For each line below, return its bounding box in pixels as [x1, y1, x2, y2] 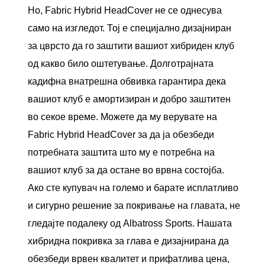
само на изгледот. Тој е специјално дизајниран [28, 23, 232, 34]
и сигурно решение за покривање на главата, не [28, 201, 241, 211]
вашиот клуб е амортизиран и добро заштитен [28, 94, 231, 105]
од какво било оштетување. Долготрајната [28, 59, 214, 69]
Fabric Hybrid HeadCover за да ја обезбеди [28, 130, 215, 140]
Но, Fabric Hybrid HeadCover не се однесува [28, 5, 222, 16]
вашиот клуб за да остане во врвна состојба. [28, 165, 225, 176]
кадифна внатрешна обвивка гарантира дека [28, 76, 227, 87]
